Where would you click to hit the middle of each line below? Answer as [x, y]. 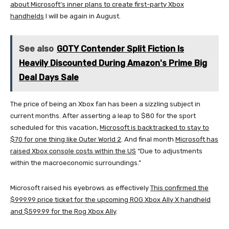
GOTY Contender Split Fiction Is [120, 49]
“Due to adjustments [169, 151]
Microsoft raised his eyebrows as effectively [80, 188]
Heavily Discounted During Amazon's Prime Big [113, 63]
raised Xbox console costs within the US [73, 151]
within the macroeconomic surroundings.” [76, 163]
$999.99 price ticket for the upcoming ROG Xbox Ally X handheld [110, 199]
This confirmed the [179, 188]
